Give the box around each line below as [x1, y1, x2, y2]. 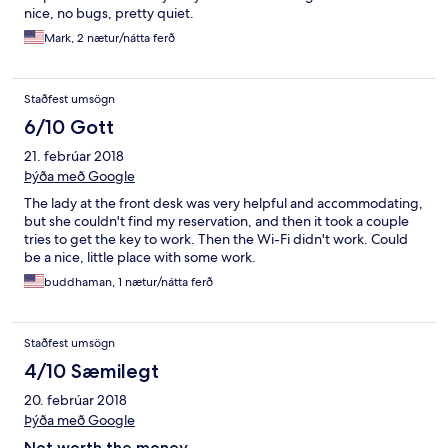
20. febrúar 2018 [24, 391, 127, 410]
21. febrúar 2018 [24, 147, 124, 166]
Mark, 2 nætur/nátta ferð [44, 30, 175, 47]
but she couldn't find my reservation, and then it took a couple [24, 212, 409, 231]
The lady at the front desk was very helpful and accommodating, [24, 194, 423, 213]
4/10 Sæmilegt [24, 359, 159, 384]
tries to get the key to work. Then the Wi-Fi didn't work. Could [24, 230, 408, 249]
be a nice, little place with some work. [24, 248, 256, 267]
